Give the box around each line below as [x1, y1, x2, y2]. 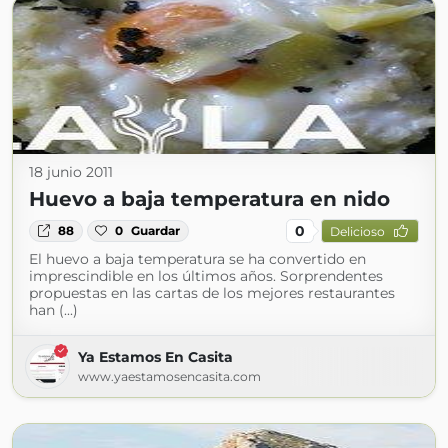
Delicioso [329, 223, 385, 239]
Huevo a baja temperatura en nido [29, 187, 390, 211]
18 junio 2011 [29, 163, 113, 181]
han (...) [29, 301, 78, 319]
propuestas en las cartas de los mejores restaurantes [29, 284, 395, 302]
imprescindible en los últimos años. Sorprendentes [29, 267, 383, 285]
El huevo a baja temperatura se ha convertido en [29, 250, 366, 268]
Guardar [131, 223, 181, 238]
